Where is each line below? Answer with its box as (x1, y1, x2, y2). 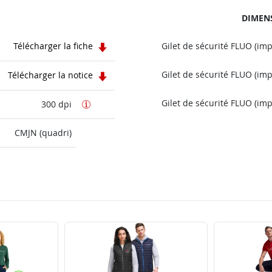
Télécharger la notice (7, 69, 95, 81)
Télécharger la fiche (13, 40, 95, 52)
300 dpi (41, 98, 72, 110)
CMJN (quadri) (15, 127, 72, 139)
